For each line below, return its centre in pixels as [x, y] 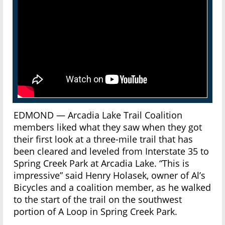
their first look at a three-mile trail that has [103, 139]
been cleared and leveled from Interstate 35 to [111, 151]
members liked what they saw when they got [108, 127]
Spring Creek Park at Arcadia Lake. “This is [102, 163]
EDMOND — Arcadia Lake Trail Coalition [98, 115]
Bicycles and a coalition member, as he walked [113, 187]
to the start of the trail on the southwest [98, 199]
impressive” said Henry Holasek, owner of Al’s [110, 175]
